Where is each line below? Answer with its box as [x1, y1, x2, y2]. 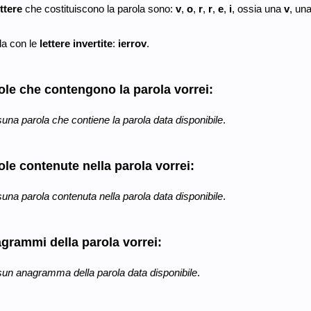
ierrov [117, 37, 146, 49]
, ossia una [231, 2, 284, 15]
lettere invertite [39, 37, 112, 49]
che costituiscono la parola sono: [22, 2, 176, 15]
